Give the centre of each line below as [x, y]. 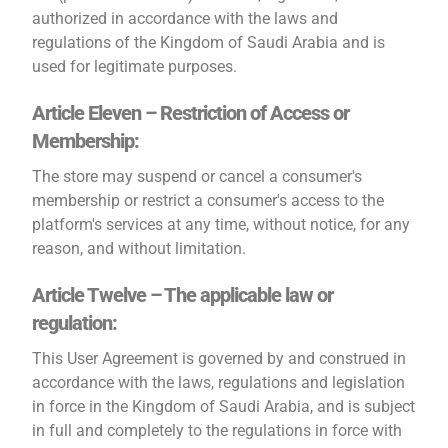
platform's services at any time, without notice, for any [221, 224]
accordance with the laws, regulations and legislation [219, 382]
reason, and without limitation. [139, 248]
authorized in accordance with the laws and [185, 18]
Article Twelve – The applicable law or [183, 295]
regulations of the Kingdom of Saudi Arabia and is [209, 42]
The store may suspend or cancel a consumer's [197, 176]
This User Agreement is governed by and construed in [219, 358]
